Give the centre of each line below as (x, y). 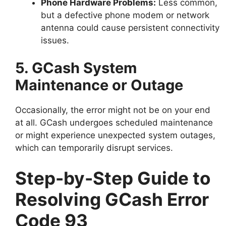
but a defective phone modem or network (125, 15)
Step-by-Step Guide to (113, 178)
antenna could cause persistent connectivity (130, 27)
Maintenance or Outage (99, 85)
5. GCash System (76, 68)
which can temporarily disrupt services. (94, 148)
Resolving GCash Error (112, 199)
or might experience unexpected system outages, (115, 135)
